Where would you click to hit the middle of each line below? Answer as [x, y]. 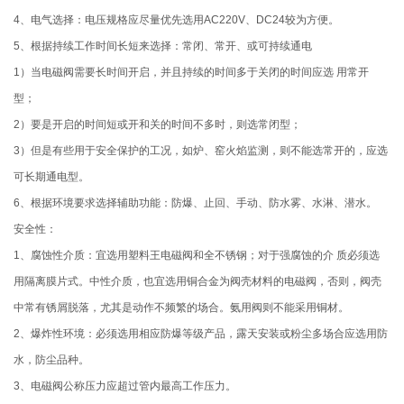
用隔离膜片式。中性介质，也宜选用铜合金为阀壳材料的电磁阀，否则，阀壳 [198, 282]
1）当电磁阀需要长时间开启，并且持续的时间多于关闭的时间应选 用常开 [192, 73]
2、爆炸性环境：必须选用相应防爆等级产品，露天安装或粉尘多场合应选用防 [201, 334]
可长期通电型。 [52, 177]
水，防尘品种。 [52, 360]
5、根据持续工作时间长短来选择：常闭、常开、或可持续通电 [163, 46]
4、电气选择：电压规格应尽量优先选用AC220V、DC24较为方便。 [177, 20]
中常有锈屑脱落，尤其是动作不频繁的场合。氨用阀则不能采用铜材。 [182, 308]
